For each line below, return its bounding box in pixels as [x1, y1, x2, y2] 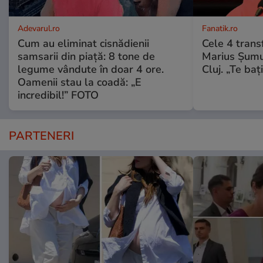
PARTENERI [9, 128, 74, 144]
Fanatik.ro [201, 23, 238, 35]
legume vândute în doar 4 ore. [18, 62, 164, 77]
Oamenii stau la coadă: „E [18, 75, 141, 90]
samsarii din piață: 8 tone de [18, 49, 155, 64]
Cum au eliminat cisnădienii [18, 36, 149, 51]
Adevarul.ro [18, 23, 60, 35]
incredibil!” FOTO [18, 88, 99, 103]
